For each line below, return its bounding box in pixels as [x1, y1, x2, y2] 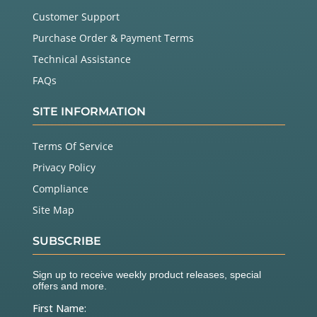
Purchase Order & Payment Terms [32, 31, 194, 45]
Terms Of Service [32, 139, 113, 154]
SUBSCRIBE [32, 234, 101, 248]
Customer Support [32, 10, 120, 24]
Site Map [32, 203, 74, 217]
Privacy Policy [32, 161, 96, 175]
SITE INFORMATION [32, 105, 146, 119]
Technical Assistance [32, 52, 131, 67]
